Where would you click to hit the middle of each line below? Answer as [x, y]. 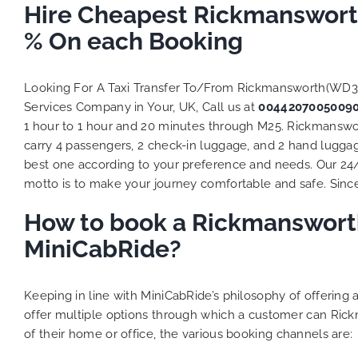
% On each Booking [133, 41]
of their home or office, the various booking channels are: [189, 334]
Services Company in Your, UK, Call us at [141, 107]
